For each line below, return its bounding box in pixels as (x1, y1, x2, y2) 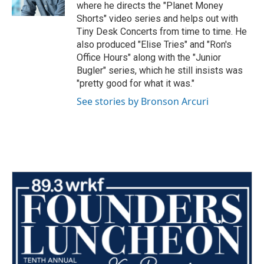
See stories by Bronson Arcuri (77, 94, 209, 108)
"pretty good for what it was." (77, 77, 194, 89)
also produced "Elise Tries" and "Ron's (77, 38, 232, 50)
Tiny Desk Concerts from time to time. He (77, 25, 247, 37)
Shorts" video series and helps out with (77, 12, 238, 24)
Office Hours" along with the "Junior (77, 51, 221, 63)
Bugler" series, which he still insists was (77, 64, 243, 76)
